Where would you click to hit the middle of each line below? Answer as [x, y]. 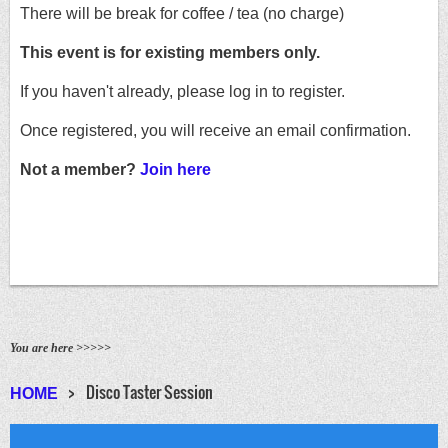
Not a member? [80, 169]
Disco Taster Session [149, 391]
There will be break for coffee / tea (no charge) [182, 13]
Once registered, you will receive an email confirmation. [215, 130]
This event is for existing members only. [170, 52]
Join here [175, 169]
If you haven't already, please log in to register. [182, 91]
